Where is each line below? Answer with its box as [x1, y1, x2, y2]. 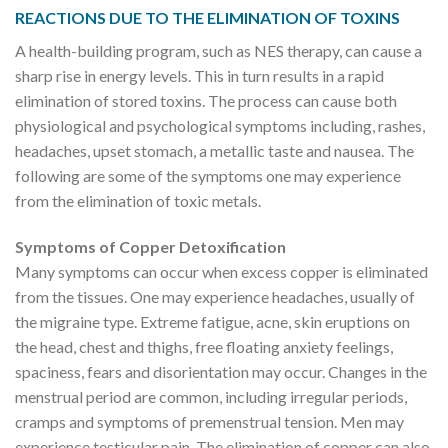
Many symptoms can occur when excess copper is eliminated [15, 262, 428, 282]
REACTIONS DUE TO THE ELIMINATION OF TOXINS [15, 8, 400, 28]
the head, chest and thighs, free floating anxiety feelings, [15, 337, 393, 357]
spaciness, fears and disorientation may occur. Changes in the [15, 362, 427, 382]
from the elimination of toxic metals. [15, 191, 261, 211]
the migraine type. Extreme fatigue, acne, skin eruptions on [15, 312, 410, 332]
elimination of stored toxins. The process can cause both [15, 91, 397, 111]
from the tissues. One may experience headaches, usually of [15, 287, 415, 307]
